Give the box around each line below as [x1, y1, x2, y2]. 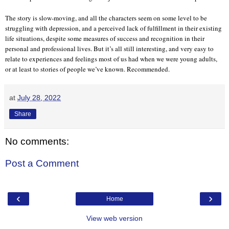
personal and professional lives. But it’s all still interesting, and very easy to [5, 43, 214, 53]
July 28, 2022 [17, 93, 61, 102]
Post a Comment [5, 158, 79, 169]
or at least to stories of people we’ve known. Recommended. [5, 64, 170, 74]
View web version [86, 214, 143, 222]
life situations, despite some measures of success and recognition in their [5, 33, 204, 43]
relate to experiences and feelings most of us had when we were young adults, [5, 54, 217, 63]
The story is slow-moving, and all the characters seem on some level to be [5, 13, 207, 22]
